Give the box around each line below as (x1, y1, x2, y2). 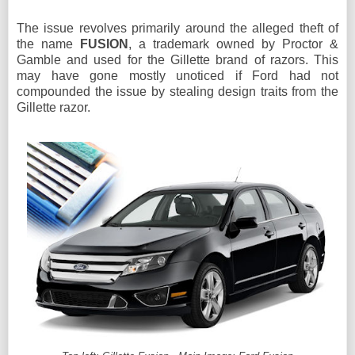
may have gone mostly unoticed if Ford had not (17, 68, 338, 82)
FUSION (80, 36, 128, 51)
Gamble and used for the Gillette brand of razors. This (17, 52, 338, 67)
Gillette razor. (17, 100, 90, 114)
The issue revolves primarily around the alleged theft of (17, 21, 338, 35)
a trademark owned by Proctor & (139, 36, 338, 51)
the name (17, 36, 80, 51)
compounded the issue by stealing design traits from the (17, 84, 338, 98)
